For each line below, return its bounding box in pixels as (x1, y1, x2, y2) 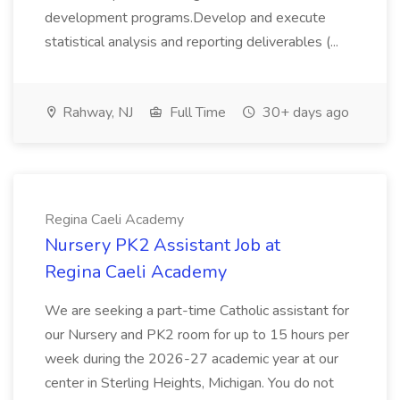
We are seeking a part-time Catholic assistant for (45, 301, 349, 321)
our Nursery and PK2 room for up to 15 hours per (45, 325, 349, 345)
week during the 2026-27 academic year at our (45, 349, 338, 369)
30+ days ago (259, 103, 349, 122)
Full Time (166, 103, 226, 122)
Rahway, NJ (59, 103, 133, 122)
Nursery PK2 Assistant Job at (45, 233, 280, 257)
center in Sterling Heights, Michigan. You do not (45, 373, 334, 393)
